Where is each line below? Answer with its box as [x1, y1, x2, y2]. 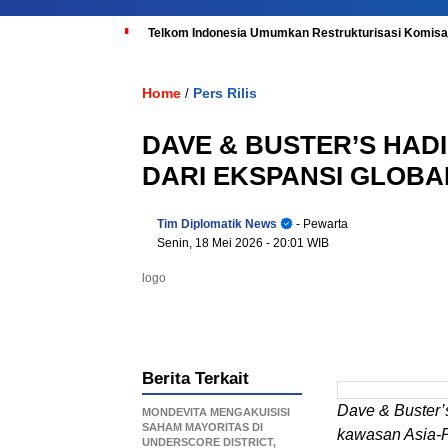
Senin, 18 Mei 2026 [157, 236, 266, 250]
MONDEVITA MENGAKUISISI [142, 406, 290, 418]
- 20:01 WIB [266, 236, 329, 250]
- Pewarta [293, 217, 348, 231]
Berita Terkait [142, 369, 249, 388]
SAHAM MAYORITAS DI [142, 421, 263, 433]
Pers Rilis [193, 85, 257, 101]
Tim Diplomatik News [157, 217, 277, 231]
